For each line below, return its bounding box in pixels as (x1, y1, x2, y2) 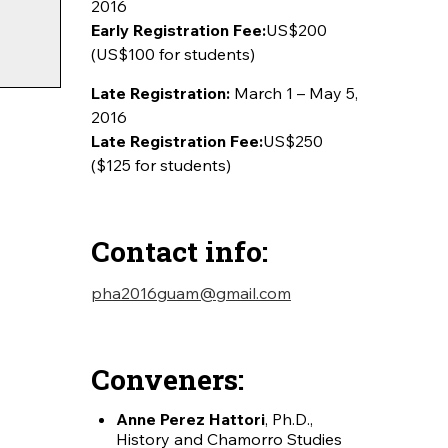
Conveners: (90, 360, 244, 398)
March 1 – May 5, (233, 83, 358, 103)
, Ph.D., (264, 409, 313, 429)
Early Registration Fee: (90, 20, 266, 40)
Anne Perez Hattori (115, 409, 265, 429)
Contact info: (90, 232, 268, 270)
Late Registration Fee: (90, 131, 263, 151)
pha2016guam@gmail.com (90, 283, 291, 303)
